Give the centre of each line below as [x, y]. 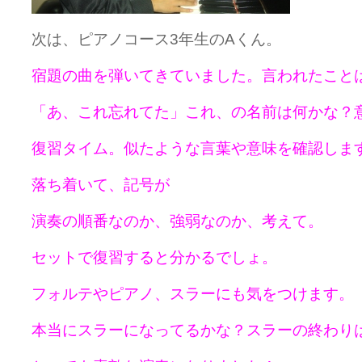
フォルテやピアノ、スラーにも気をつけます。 [193, 294]
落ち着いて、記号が [101, 185]
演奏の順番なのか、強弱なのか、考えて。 [177, 221]
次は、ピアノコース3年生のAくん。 [156, 39]
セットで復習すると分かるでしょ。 [154, 257]
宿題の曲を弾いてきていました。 [147, 76]
